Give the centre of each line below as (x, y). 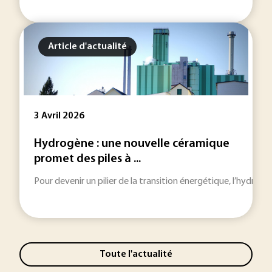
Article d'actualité (87, 47)
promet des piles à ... (87, 159)
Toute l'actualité (136, 254)
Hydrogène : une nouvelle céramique (132, 144)
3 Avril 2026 (59, 116)
